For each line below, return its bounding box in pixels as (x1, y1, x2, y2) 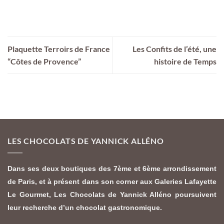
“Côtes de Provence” (7, 56, 81, 66)
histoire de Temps (154, 56, 216, 66)
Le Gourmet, (7, 190, 54, 199)
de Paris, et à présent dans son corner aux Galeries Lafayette (7, 177, 216, 186)
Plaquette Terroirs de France (7, 44, 110, 54)
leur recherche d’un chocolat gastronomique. (7, 203, 162, 212)
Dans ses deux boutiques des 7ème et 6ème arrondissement (7, 164, 216, 173)
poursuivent (171, 190, 217, 199)
